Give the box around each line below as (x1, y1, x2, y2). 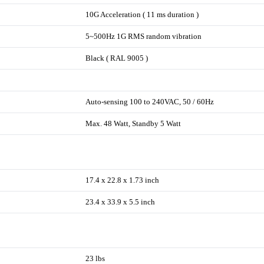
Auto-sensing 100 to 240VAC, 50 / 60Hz (85, 97, 214, 107)
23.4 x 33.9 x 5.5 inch (85, 197, 156, 207)
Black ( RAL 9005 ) (85, 54, 148, 63)
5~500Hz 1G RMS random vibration (85, 32, 202, 41)
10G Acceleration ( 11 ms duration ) (85, 10, 199, 19)
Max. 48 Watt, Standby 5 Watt (85, 119, 181, 128)
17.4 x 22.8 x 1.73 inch (85, 176, 160, 185)
